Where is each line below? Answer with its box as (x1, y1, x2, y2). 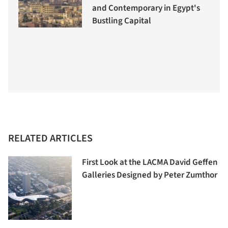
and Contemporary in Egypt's (92, 2, 200, 14)
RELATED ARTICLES (8, 131, 93, 146)
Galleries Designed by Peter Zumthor (82, 169, 217, 182)
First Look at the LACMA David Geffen (82, 156, 218, 169)
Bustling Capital (92, 14, 151, 27)
